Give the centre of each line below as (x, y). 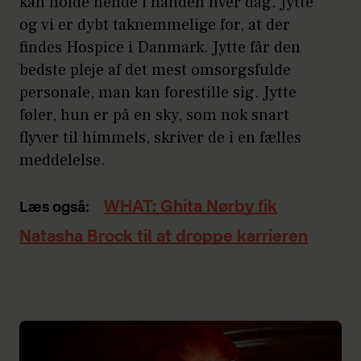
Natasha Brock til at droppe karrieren (164, 237)
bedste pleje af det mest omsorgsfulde (155, 70)
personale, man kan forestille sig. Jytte (158, 92)
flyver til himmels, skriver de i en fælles (160, 137)
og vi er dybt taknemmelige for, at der (155, 25)
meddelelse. (62, 160)
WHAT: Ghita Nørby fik (191, 207)
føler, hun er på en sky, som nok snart (154, 115)
